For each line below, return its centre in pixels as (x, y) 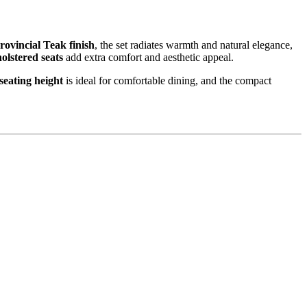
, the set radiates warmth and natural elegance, (194, 45)
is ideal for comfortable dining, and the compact (167, 81)
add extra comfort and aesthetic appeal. (148, 58)
